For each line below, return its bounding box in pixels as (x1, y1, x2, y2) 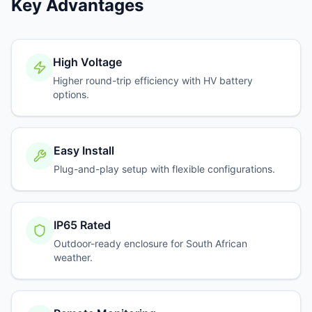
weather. (53, 251, 93, 264)
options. (53, 88, 90, 101)
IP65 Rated (53, 218, 111, 233)
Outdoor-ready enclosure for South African (53, 237, 247, 250)
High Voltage (53, 55, 123, 70)
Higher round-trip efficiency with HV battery (53, 75, 253, 87)
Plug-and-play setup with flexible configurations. (54, 163, 275, 175)
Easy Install (54, 143, 114, 158)
